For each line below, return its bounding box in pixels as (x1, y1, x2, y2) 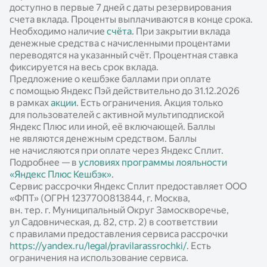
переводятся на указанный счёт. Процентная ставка (10, 49, 238, 61)
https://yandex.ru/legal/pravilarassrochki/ (10, 240, 187, 252)
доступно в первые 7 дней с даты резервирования (10, 1, 231, 13)
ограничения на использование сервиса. (10, 252, 188, 263)
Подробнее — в (10, 156, 79, 168)
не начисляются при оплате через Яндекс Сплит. (10, 144, 223, 156)
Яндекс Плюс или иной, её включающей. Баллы (10, 120, 215, 132)
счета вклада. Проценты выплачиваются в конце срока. (10, 13, 253, 25)
